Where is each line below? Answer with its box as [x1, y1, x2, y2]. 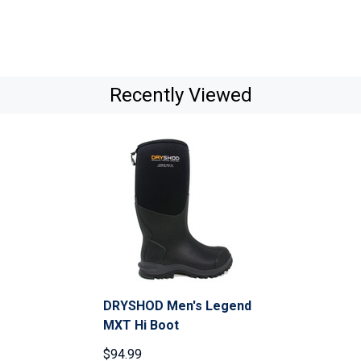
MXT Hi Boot [103, 317, 179, 334]
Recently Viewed [109, 84, 252, 107]
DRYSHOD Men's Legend [103, 298, 251, 314]
